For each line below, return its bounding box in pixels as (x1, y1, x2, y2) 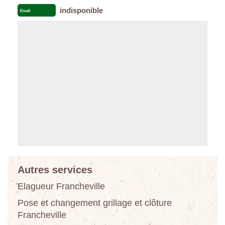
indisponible (59, 6, 103, 15)
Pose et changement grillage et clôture (18, 197, 172, 208)
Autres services (18, 164, 92, 175)
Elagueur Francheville (18, 181, 105, 191)
